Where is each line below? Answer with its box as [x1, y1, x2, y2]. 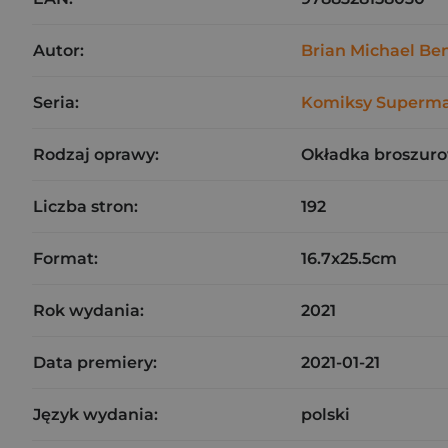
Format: [33, 249, 98, 268]
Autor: [33, 41, 84, 60]
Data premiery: [33, 353, 157, 372]
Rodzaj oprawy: [33, 145, 159, 164]
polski [301, 405, 350, 424]
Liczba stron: [33, 197, 138, 216]
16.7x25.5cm [301, 249, 397, 268]
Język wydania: [33, 405, 158, 424]
